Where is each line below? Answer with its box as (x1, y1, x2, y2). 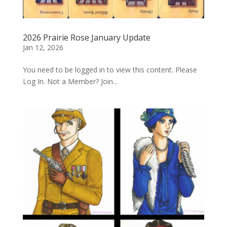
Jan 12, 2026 (22, 42, 63, 52)
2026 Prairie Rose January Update (22, 31, 150, 43)
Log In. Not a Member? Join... (22, 76, 118, 86)
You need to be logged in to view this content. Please (22, 64, 197, 74)
